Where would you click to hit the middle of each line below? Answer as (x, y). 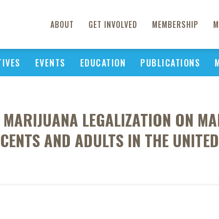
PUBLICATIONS (170, 63)
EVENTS (50, 63)
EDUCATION (103, 63)
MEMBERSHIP (175, 24)
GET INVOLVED (113, 24)
